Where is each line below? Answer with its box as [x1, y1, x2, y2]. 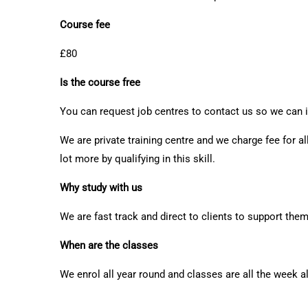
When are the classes [60, 239, 158, 252]
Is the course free [60, 76, 140, 89]
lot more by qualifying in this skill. [60, 153, 215, 165]
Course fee [60, 19, 110, 31]
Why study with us [60, 181, 142, 194]
